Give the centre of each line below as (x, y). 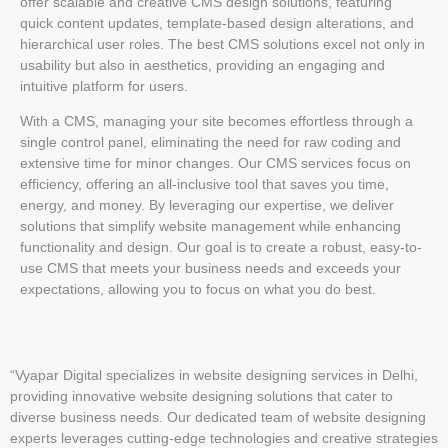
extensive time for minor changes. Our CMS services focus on (215, 163)
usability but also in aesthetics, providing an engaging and (202, 64)
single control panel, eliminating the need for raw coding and (210, 142)
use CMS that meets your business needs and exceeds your (210, 268)
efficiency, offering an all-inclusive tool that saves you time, (204, 184)
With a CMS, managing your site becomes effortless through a (216, 121)
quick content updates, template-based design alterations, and (217, 22)
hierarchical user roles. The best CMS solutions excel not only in (222, 43)
